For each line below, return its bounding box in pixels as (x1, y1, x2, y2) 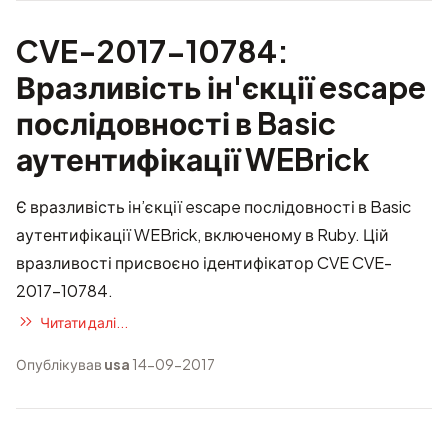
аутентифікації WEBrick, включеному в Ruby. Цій (16, 224, 389, 245)
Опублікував (16, 355, 104, 373)
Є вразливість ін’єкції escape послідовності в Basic (16, 196, 411, 217)
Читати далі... (40, 312, 128, 331)
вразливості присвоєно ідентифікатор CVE (16, 252, 352, 273)
